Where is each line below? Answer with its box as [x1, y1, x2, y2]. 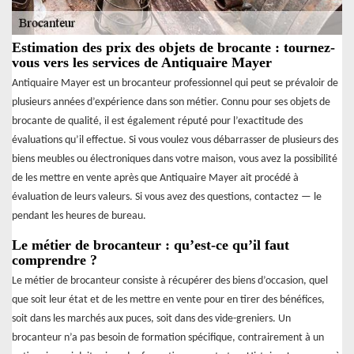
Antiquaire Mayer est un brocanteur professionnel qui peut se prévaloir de [12, 77, 338, 89]
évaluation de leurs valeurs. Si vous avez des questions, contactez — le [12, 190, 322, 203]
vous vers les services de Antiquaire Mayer [12, 54, 272, 70]
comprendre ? [12, 251, 97, 268]
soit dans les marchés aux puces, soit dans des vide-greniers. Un [12, 312, 291, 325]
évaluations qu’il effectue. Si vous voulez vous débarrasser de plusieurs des [12, 134, 338, 146]
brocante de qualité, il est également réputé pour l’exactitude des [12, 115, 303, 127]
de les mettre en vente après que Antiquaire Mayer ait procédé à [12, 171, 299, 184]
